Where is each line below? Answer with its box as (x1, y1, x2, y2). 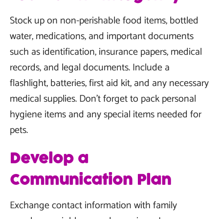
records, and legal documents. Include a (10, 60, 170, 76)
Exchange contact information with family (10, 197, 177, 214)
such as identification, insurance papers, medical (10, 44, 202, 60)
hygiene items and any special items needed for (10, 107, 201, 123)
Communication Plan (10, 170, 171, 191)
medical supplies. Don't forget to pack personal (10, 91, 196, 107)
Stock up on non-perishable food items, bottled (10, 13, 198, 29)
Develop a (10, 149, 88, 169)
